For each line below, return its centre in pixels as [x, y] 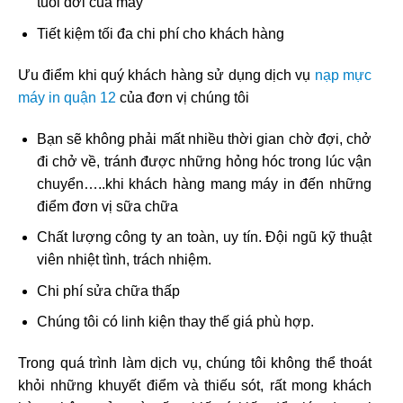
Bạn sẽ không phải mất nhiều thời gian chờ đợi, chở [204, 139]
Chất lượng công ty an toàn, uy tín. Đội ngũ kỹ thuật [204, 237]
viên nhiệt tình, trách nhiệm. [124, 260]
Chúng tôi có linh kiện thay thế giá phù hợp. [175, 322]
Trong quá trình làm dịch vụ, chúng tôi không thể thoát [195, 363]
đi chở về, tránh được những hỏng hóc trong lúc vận [204, 161]
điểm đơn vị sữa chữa [107, 206]
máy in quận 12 [67, 97]
